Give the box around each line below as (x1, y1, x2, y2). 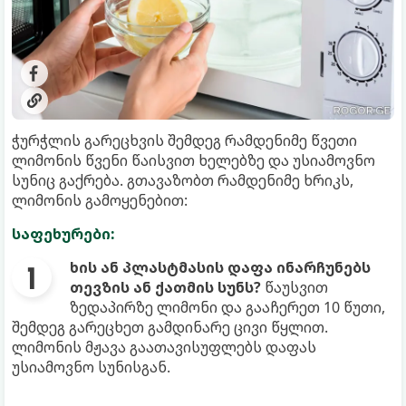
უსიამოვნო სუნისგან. (12, 357, 170, 378)
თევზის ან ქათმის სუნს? (70, 277, 261, 298)
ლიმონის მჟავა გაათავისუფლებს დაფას (12, 337, 316, 358)
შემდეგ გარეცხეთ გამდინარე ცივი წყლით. (12, 317, 328, 338)
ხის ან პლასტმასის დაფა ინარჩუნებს (70, 257, 371, 278)
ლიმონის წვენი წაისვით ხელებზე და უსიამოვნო (12, 150, 375, 171)
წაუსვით (261, 277, 328, 298)
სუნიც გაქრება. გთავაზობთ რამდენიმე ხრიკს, (12, 170, 353, 191)
